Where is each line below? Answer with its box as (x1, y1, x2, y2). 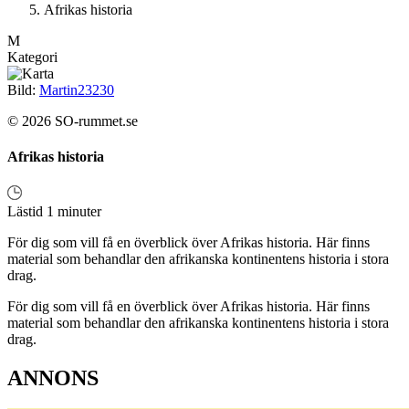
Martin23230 (39, 82, 114, 99)
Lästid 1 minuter (7, 203, 101, 219)
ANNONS (7, 365, 99, 390)
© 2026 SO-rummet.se (7, 113, 138, 130)
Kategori (7, 49, 58, 66)
